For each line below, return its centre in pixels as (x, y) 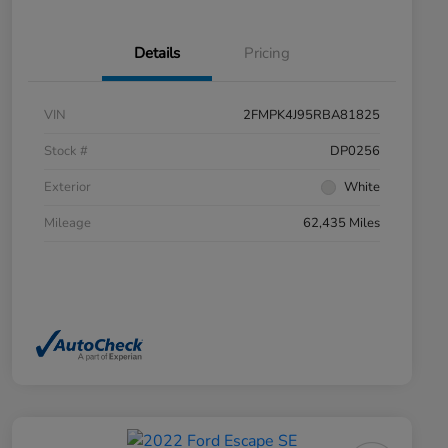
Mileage (67, 222)
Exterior (67, 186)
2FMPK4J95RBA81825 (311, 114)
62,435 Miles (341, 222)
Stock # (66, 150)
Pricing (267, 52)
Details (157, 52)
